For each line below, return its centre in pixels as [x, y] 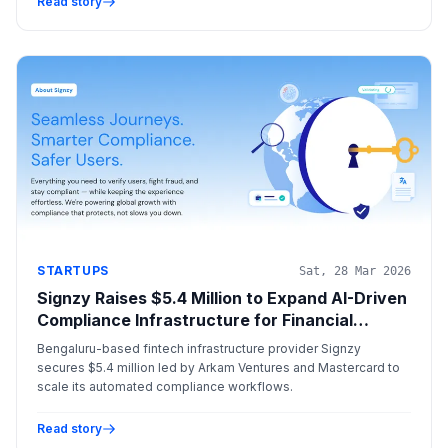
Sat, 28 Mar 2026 [355, 271]
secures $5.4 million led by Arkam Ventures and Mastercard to [218, 368]
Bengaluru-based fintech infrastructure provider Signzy [199, 349]
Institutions [82, 342]
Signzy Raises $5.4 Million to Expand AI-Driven [222, 298]
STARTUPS [73, 271]
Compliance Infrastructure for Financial [195, 320]
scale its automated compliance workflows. [165, 387]
